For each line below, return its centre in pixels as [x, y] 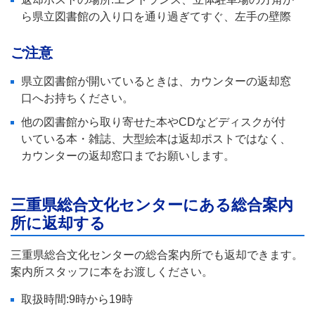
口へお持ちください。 [77, 98]
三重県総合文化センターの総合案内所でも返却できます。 [157, 255]
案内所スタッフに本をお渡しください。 [112, 271]
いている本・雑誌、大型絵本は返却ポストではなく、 [156, 139]
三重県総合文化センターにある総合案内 [152, 205]
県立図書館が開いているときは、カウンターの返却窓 [156, 81]
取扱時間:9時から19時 [77, 299]
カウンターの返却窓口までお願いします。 [128, 155]
